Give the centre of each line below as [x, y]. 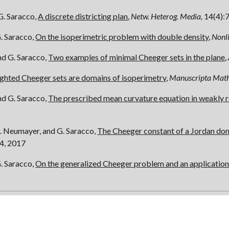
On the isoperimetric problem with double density [122, 37]
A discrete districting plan [83, 16]
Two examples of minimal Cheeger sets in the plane [137, 57]
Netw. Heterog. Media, [167, 16]
